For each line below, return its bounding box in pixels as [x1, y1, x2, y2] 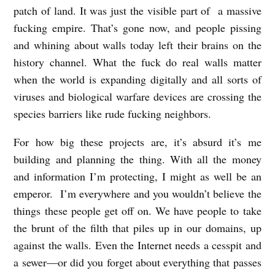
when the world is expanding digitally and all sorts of [14, 71, 261, 87]
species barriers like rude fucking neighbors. [14, 106, 215, 121]
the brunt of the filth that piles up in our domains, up [14, 220, 261, 235]
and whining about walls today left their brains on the [14, 37, 261, 52]
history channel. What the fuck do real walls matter [14, 54, 261, 69]
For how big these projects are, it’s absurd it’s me [14, 134, 261, 149]
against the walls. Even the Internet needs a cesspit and [14, 237, 261, 252]
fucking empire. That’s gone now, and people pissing [14, 20, 261, 35]
